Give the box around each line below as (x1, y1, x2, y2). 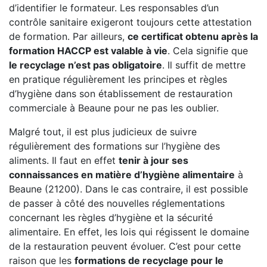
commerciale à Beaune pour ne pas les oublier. (9, 102, 219, 114)
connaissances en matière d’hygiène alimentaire (9, 169, 235, 181)
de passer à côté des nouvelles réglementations (9, 197, 225, 209)
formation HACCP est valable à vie (9, 45, 167, 57)
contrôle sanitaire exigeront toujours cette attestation (9, 16, 252, 28)
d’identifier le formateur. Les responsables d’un (9, 2, 219, 14)
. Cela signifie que (167, 45, 248, 57)
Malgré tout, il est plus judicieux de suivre (9, 126, 197, 138)
